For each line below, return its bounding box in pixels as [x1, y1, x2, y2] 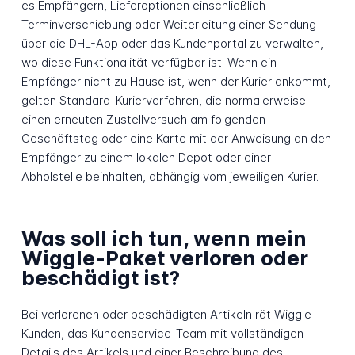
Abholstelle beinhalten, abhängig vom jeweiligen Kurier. [21, 169, 319, 185]
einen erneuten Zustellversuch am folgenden [21, 112, 265, 128]
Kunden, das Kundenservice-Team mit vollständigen [21, 326, 303, 342]
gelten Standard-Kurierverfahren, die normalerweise [21, 93, 306, 109]
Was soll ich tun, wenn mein [21, 225, 307, 250]
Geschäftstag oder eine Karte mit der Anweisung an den [21, 131, 331, 147]
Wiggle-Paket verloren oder [21, 245, 308, 270]
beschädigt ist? [21, 265, 180, 290]
